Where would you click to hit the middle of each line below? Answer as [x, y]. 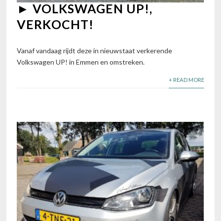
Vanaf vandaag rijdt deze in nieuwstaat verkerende [95, 51]
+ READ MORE [186, 80]
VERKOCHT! [55, 24]
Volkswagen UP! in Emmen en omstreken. [81, 62]
